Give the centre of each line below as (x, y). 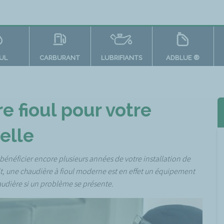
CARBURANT (60, 58)
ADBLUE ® (183, 58)
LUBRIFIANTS (121, 58)
